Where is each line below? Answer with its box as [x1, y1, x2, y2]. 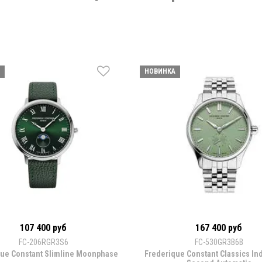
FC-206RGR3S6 [18, 237, 68, 247]
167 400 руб [195, 222, 242, 234]
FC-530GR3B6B [194, 237, 243, 247]
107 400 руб [20, 222, 67, 234]
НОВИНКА [144, 67, 175, 76]
